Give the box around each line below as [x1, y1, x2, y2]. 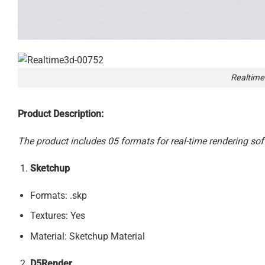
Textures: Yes [30, 210, 85, 222]
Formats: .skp [30, 189, 87, 201]
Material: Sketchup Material [30, 230, 145, 242]
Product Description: [18, 108, 104, 120]
